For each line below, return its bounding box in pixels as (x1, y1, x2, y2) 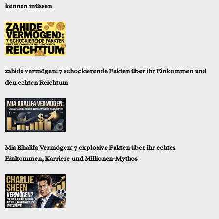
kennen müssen (5, 2, 52, 11)
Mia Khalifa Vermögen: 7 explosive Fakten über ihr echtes (5, 143, 175, 152)
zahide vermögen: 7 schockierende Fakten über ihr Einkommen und (5, 67, 206, 76)
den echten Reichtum (5, 78, 68, 87)
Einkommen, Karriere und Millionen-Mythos (5, 154, 138, 163)
